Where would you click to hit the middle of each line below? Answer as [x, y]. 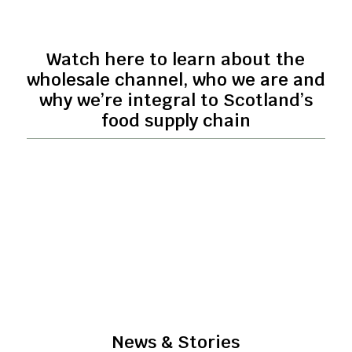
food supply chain [176, 120]
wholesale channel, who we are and [176, 79]
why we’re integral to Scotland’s [176, 99]
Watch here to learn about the [176, 59]
